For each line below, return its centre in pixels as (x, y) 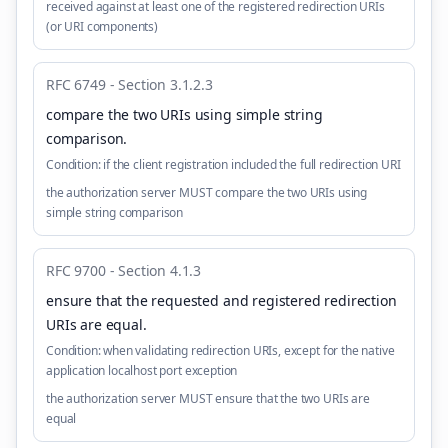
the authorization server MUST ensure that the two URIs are (208, 398)
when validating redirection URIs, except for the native (249, 350)
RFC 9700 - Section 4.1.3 (124, 270)
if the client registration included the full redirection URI (252, 164)
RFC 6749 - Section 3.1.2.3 (129, 84)
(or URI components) (102, 26)
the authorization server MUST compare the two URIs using (207, 192)
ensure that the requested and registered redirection (221, 300)
